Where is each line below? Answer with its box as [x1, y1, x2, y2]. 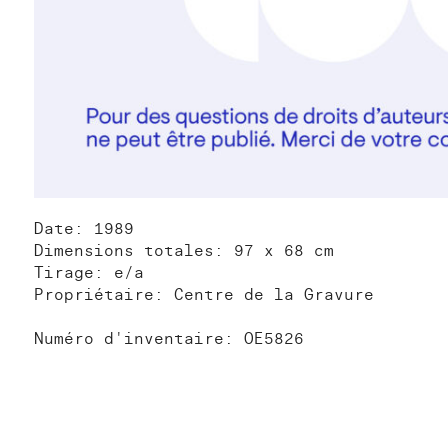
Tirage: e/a [34, 262, 144, 283]
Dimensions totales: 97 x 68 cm [34, 240, 334, 261]
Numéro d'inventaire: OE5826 [34, 328, 304, 349]
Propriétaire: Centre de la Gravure [34, 284, 374, 305]
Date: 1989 [34, 218, 134, 239]
